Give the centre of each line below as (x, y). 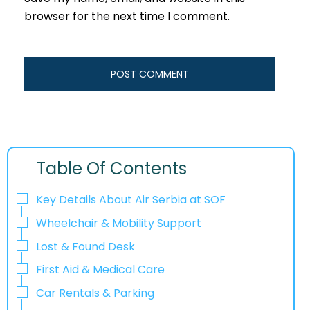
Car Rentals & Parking (95, 293)
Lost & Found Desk (85, 246)
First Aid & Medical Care (100, 270)
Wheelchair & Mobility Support (119, 223)
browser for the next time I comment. (127, 17)
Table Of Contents (112, 169)
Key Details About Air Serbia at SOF (131, 200)
